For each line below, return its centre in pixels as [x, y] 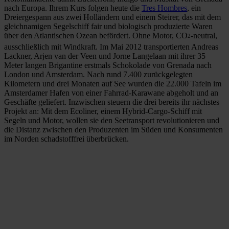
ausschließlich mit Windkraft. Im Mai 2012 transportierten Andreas [111, 47]
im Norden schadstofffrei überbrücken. [66, 139]
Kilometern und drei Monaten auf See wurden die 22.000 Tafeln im [113, 84]
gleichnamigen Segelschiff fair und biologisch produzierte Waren [108, 27]
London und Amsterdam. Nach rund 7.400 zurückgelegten [98, 75]
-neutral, [204, 36]
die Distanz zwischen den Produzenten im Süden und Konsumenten [113, 130]
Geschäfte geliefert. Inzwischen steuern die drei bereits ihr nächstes [112, 102]
